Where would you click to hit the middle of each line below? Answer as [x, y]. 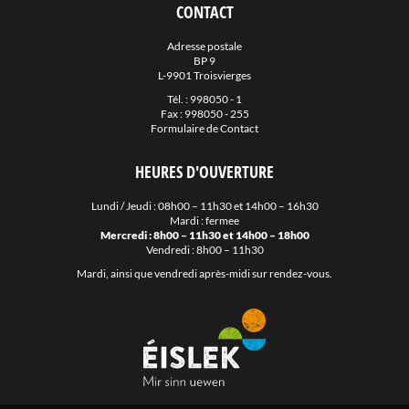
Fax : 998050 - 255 [204, 114]
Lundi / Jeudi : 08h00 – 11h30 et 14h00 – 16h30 [204, 206]
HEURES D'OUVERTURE [204, 172]
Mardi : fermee [204, 220]
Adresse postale [204, 46]
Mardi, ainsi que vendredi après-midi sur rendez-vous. [204, 273]
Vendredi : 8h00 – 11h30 [204, 250]
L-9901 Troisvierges [204, 75]
